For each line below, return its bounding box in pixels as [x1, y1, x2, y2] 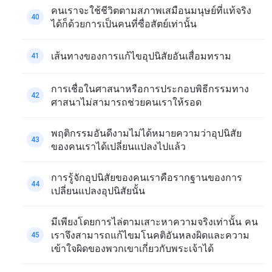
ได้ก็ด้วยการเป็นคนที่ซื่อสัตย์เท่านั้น [51, 17, 197, 30]
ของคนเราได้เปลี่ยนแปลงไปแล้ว [51, 140, 186, 152]
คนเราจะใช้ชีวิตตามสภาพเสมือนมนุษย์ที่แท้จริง [51, 4, 251, 16]
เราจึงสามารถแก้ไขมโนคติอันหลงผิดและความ [51, 228, 250, 241]
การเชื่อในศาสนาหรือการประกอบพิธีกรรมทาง [51, 82, 249, 95]
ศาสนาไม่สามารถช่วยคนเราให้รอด [51, 95, 202, 108]
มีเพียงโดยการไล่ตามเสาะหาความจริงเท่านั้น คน [51, 215, 258, 228]
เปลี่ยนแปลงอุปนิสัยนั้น [51, 184, 145, 197]
